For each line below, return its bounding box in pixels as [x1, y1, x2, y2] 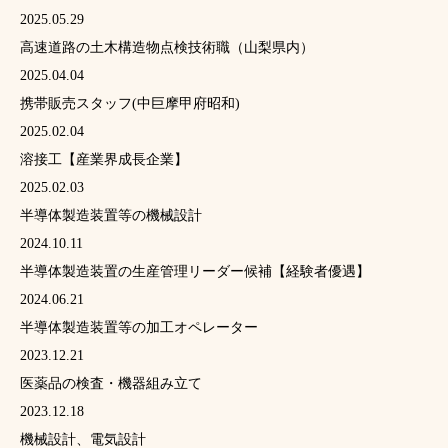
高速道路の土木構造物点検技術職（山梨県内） [20, 40, 314, 55]
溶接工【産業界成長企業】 [20, 152, 188, 167]
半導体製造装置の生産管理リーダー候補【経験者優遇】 [20, 264, 370, 279]
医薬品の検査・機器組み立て [20, 376, 202, 391]
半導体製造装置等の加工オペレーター [20, 320, 258, 335]
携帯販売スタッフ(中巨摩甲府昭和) [20, 96, 240, 111]
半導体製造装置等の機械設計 [20, 208, 202, 223]
